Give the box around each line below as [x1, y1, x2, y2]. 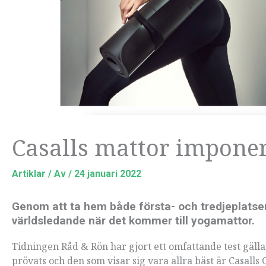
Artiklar [12, 167, 46, 179]
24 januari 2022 [74, 167, 141, 179]
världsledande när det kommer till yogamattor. [12, 213, 255, 227]
